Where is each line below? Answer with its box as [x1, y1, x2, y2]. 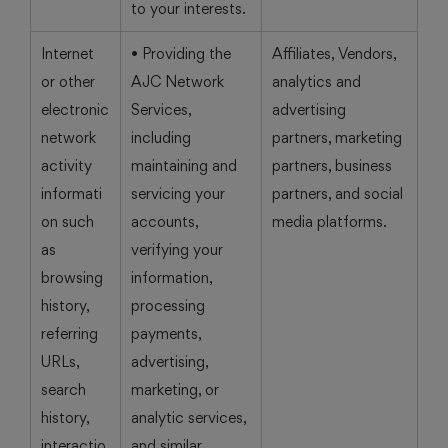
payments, [131, 324, 202, 343]
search [41, 380, 86, 399]
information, [131, 268, 213, 287]
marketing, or [131, 380, 219, 399]
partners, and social [272, 184, 403, 203]
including [131, 128, 191, 147]
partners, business [272, 156, 392, 175]
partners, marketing [272, 128, 402, 147]
